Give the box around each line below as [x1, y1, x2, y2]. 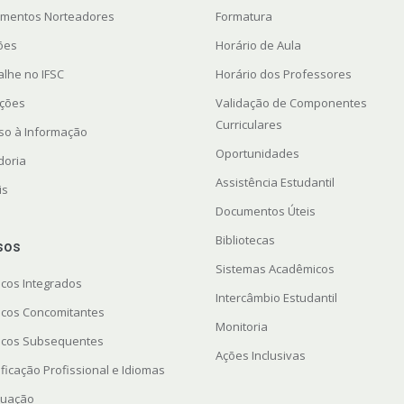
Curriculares [215, 116, 282, 133]
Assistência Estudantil [215, 174, 335, 191]
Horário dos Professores [215, 66, 352, 83]
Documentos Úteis [215, 203, 316, 220]
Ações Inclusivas [215, 347, 306, 364]
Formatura [215, 8, 272, 25]
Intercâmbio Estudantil [215, 289, 337, 307]
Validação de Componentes [215, 95, 367, 112]
